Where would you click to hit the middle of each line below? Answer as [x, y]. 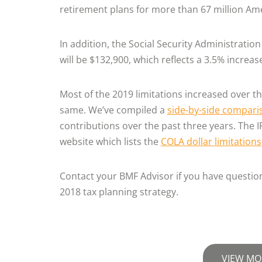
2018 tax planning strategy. [119, 192]
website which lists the [110, 142]
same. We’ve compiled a [113, 110]
